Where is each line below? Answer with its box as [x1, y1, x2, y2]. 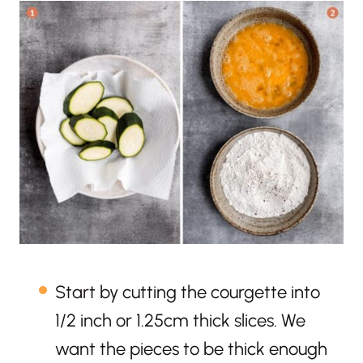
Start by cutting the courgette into [55, 280, 320, 303]
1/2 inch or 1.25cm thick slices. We [55, 309, 305, 331]
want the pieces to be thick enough [55, 337, 327, 360]
